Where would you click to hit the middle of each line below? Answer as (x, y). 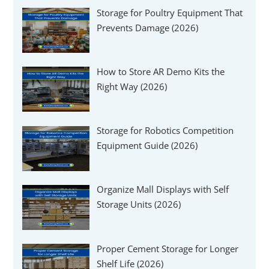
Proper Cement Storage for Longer (167, 248)
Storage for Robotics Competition (165, 131)
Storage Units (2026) (138, 204)
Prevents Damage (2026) (147, 27)
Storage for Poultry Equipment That (169, 12)
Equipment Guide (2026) (147, 146)
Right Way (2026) (131, 86)
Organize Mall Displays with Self (162, 189)
